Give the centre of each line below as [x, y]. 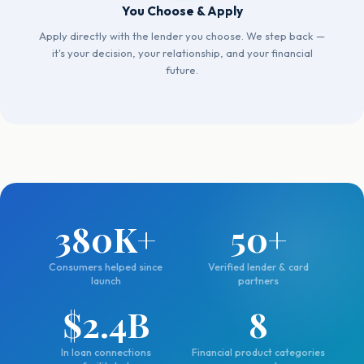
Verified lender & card [258, 267]
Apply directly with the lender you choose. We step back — [182, 36]
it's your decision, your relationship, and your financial [182, 53]
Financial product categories [258, 352]
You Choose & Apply [182, 11]
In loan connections [106, 352]
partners [258, 281]
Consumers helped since [106, 267]
